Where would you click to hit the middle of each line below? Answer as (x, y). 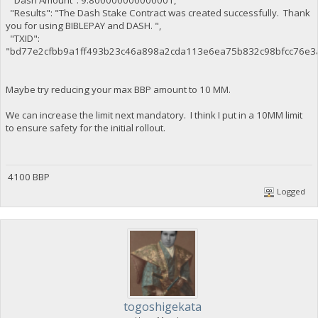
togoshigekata (163, 306)
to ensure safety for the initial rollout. (85, 128)
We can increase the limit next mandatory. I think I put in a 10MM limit (154, 115)
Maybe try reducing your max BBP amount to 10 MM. (118, 90)
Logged (290, 191)
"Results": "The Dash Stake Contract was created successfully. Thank (158, 13)
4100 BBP (27, 176)
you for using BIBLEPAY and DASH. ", (83, 26)
